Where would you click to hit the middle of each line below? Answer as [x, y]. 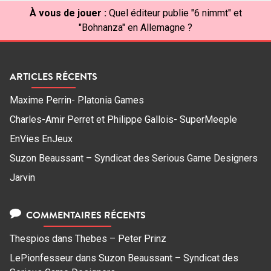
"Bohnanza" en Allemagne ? [135, 27]
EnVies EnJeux [41, 139]
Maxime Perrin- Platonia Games [77, 100]
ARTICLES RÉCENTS [54, 76]
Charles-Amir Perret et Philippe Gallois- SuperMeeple [123, 119]
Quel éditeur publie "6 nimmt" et [175, 13]
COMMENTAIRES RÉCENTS [84, 215]
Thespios [30, 239]
